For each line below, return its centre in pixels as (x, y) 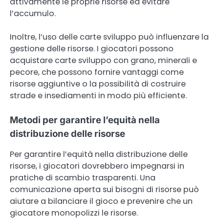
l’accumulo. (33, 13)
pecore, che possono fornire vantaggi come (97, 72)
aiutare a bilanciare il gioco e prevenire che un (101, 201)
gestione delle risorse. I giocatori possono (92, 49)
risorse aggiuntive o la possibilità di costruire (98, 84)
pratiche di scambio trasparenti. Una (83, 178)
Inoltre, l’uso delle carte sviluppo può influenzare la (109, 37)
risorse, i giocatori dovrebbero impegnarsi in (97, 166)
